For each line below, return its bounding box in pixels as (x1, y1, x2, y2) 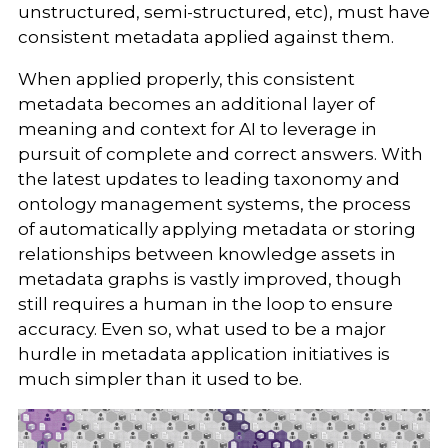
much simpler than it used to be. (17, 369, 302, 390)
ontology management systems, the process (17, 194, 411, 215)
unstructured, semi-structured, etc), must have (17, 2, 430, 23)
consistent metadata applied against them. (17, 27, 398, 48)
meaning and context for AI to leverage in (17, 119, 377, 140)
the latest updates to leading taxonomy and (17, 169, 400, 190)
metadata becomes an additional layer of (17, 94, 375, 115)
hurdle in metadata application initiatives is (17, 344, 390, 365)
